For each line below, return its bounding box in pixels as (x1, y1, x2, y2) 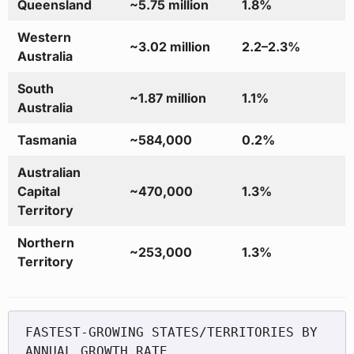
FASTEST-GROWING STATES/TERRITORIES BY (24, 324, 318, 340)
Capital (17, 183, 60, 200)
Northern (17, 235, 74, 251)
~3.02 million (129, 39, 210, 55)
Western (17, 29, 71, 46)
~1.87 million (129, 90, 206, 107)
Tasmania (17, 132, 77, 149)
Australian (17, 164, 81, 181)
